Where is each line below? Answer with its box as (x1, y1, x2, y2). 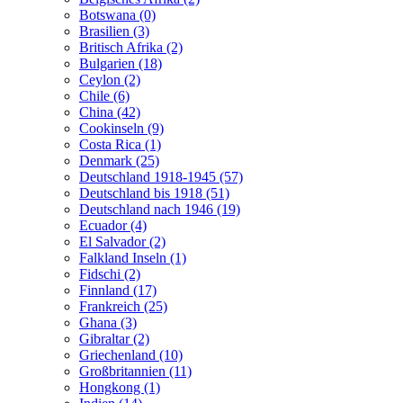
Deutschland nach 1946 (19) (79, 201, 240, 217)
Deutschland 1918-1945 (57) (79, 168, 243, 184)
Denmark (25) (79, 152, 159, 168)
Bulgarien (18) (79, 55, 162, 71)
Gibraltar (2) (79, 330, 149, 346)
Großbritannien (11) (79, 363, 192, 379)
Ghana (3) (79, 314, 137, 330)
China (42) (79, 103, 140, 120)
